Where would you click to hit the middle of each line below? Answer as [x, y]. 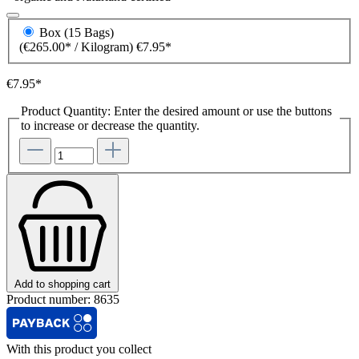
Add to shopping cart [63, 284]
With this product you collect [79, 349]
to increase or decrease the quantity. [110, 126]
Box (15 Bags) [77, 33]
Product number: [50, 299]
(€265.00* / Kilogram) [109, 47]
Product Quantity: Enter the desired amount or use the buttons [176, 111]
